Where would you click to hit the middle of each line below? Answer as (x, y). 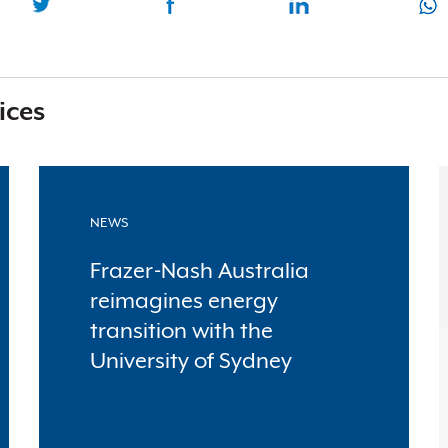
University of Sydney (191, 361)
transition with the (181, 331)
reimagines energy (184, 301)
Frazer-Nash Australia (199, 271)
